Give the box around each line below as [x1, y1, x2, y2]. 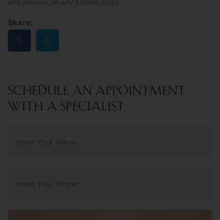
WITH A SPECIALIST [8, 100, 125, 113]
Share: [8, 18, 33, 27]
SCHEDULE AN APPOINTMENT [8, 84, 186, 97]
